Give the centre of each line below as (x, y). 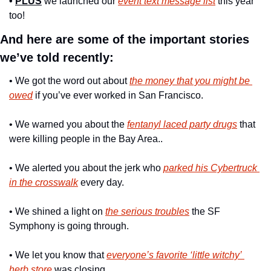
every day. (101, 182)
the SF (205, 211)
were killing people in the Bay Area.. (86, 139)
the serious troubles (147, 211)
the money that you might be (190, 80)
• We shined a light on (57, 211)
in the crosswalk (44, 182)
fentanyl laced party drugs (182, 124)
